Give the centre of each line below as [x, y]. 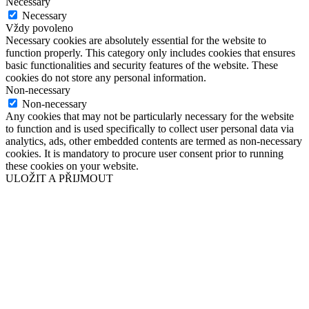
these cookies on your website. [72, 166]
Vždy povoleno [39, 28]
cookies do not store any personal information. [106, 77]
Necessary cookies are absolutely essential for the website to [136, 40]
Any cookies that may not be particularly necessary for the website [150, 116]
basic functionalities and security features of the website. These [142, 65]
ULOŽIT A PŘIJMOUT [59, 178]
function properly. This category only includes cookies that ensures [150, 52]
